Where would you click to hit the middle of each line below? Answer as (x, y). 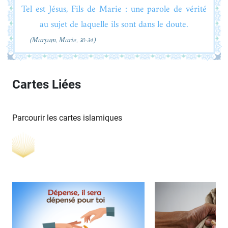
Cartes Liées (47, 84)
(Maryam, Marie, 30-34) (63, 40)
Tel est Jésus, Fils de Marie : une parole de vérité (114, 9)
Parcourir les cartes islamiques (67, 118)
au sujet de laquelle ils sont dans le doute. (114, 24)
